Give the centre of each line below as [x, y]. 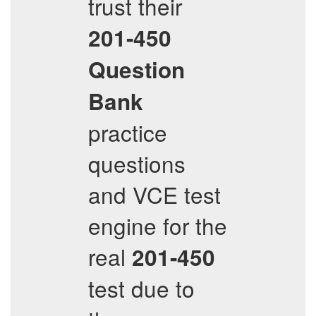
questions [137, 163]
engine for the [158, 225]
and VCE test [154, 194]
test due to [141, 288]
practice [128, 132]
